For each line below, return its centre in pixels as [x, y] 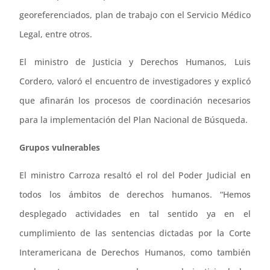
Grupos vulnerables [60, 148]
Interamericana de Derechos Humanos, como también [135, 253]
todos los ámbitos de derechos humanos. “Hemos [135, 195]
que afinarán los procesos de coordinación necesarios [135, 101]
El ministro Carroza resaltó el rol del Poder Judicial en [135, 175]
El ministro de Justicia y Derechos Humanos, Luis [135, 62]
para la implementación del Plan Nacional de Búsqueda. [134, 120]
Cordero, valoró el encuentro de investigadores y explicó [135, 81]
